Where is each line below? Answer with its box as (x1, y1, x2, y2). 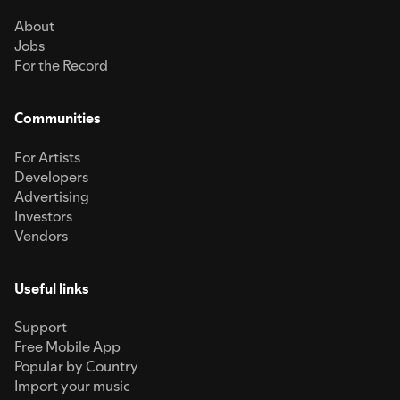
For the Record (14, 54, 108, 75)
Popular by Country (14, 356, 138, 377)
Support (14, 317, 67, 337)
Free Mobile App (14, 337, 121, 357)
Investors (14, 205, 72, 226)
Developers (14, 166, 88, 187)
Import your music (14, 376, 130, 396)
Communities (14, 108, 101, 129)
